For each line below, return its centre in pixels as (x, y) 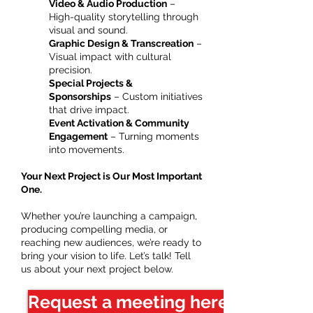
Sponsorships (80, 96)
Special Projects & (91, 83)
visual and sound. (88, 30)
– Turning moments (153, 136)
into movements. (87, 150)
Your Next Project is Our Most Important (111, 176)
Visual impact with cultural (110, 57)
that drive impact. (89, 110)
